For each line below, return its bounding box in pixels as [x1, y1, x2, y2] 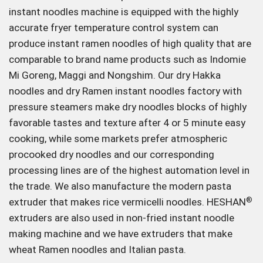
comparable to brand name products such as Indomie [9, 53, 246, 66]
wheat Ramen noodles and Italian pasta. [9, 244, 186, 256]
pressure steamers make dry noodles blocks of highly [9, 101, 247, 113]
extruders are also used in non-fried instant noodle [9, 212, 234, 224]
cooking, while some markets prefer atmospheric [9, 133, 227, 145]
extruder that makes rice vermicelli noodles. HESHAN [9, 196, 246, 208]
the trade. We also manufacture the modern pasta [9, 180, 231, 193]
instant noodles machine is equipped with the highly [9, 6, 238, 18]
